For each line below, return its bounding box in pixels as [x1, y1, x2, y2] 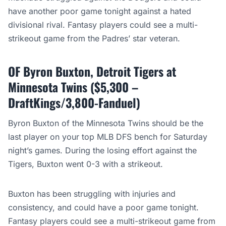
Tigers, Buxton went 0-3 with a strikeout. [8, 159, 165, 169]
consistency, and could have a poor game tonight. [8, 202, 199, 213]
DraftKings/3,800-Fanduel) [8, 93, 143, 112]
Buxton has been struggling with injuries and [8, 189, 176, 199]
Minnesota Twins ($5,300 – [8, 78, 138, 96]
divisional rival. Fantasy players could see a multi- [8, 20, 198, 30]
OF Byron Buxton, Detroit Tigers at [8, 62, 176, 81]
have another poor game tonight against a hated [8, 6, 191, 17]
